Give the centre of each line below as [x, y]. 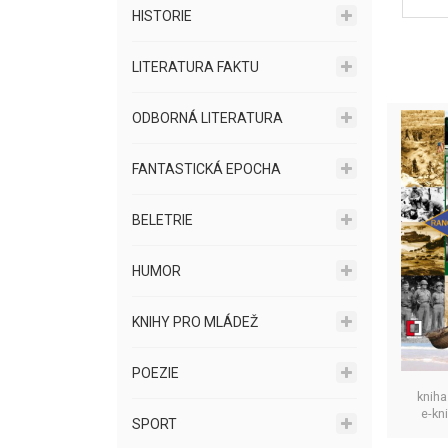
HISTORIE [162, 16]
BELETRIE [162, 220]
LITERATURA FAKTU [195, 67]
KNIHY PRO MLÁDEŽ [195, 322]
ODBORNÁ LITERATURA [207, 118]
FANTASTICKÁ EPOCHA [206, 169]
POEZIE [155, 373]
